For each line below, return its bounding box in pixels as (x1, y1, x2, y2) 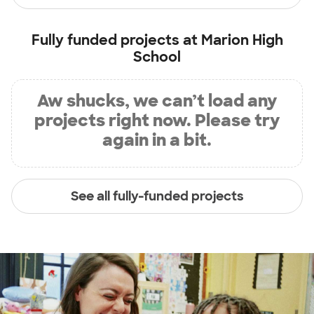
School (133, 48, 181, 66)
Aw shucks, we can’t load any (37, 90, 277, 111)
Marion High (200, 31, 283, 49)
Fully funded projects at (31, 31, 201, 49)
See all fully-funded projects (70, 187, 244, 205)
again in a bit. (102, 129, 212, 151)
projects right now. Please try (34, 109, 280, 131)
